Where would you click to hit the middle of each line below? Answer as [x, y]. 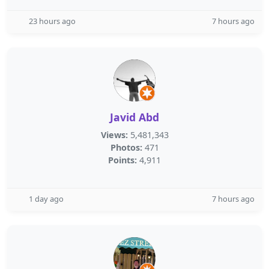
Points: [122, 160]
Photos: [126, 147]
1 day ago [46, 199]
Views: [114, 135]
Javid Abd [134, 117]
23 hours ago [52, 21]
